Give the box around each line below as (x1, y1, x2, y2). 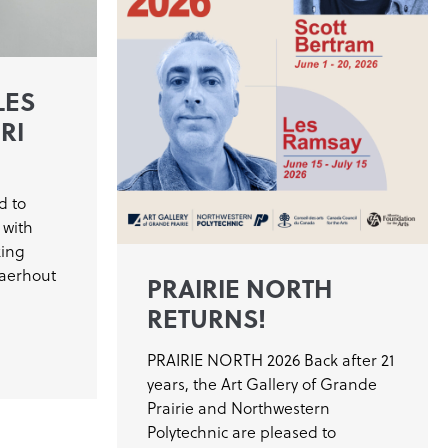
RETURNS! (147, 298, 266, 336)
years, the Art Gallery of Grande (147, 372, 377, 395)
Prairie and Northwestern (147, 396, 330, 419)
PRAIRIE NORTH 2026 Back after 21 (147, 348, 394, 371)
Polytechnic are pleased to (147, 420, 336, 443)
